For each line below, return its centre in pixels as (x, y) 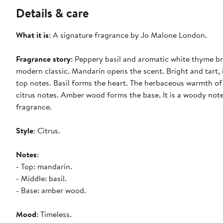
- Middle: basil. (41, 178)
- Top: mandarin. (44, 166)
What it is (32, 35)
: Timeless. (54, 214)
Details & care (52, 13)
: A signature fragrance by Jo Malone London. (128, 35)
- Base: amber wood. (51, 190)
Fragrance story (43, 58)
